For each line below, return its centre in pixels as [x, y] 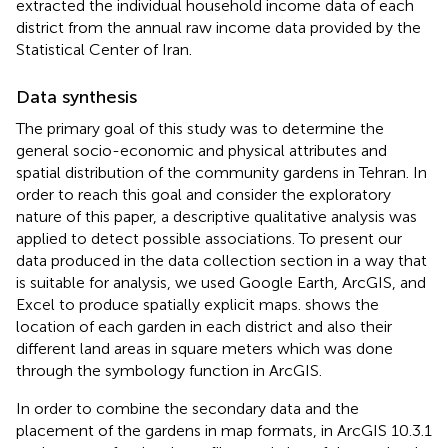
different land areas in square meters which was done [204, 348]
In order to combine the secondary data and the [187, 408]
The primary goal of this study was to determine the [200, 128]
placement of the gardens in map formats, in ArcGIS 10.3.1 [224, 430]
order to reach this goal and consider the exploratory [203, 194]
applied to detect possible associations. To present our [209, 238]
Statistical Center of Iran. [104, 49]
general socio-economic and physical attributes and [201, 150]
